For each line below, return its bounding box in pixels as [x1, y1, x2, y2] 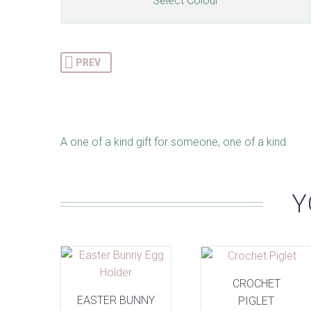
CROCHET [232, 276, 280, 290]
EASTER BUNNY [77, 293, 155, 307]
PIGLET [238, 294, 274, 308]
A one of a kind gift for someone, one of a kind [60, 135, 286, 149]
